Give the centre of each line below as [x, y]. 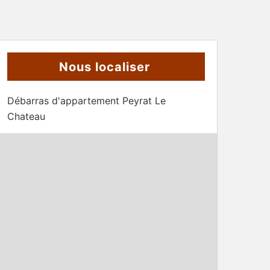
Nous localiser [105, 67]
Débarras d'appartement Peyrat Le [86, 101]
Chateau [26, 116]
